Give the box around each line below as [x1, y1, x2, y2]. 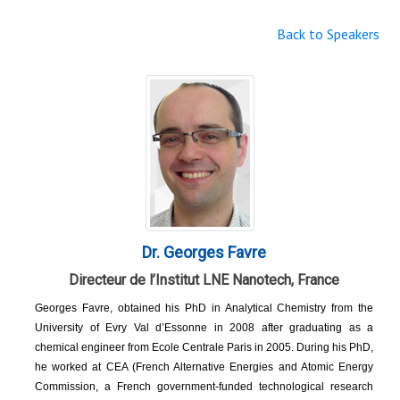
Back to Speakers [277, 25, 379, 44]
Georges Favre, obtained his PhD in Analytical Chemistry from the [35, 302, 373, 315]
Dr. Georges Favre [142, 243, 266, 262]
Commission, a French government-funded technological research [35, 380, 373, 394]
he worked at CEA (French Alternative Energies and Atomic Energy [35, 361, 373, 374]
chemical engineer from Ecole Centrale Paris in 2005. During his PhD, [35, 341, 373, 354]
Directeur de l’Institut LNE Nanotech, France [69, 271, 339, 289]
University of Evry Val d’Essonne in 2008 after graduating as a [35, 321, 373, 335]
